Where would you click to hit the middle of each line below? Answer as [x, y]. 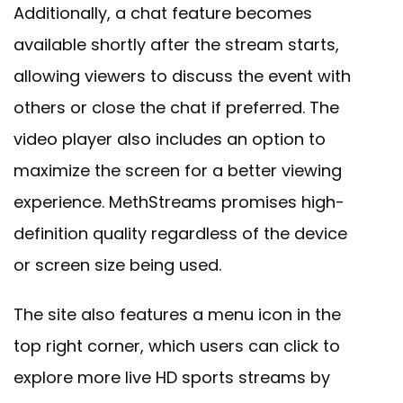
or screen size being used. [117, 265]
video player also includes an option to [170, 139]
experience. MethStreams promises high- [179, 202]
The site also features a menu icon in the [177, 315]
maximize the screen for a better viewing [178, 171]
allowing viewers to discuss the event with [182, 76]
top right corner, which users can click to [177, 346]
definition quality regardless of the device [180, 234]
